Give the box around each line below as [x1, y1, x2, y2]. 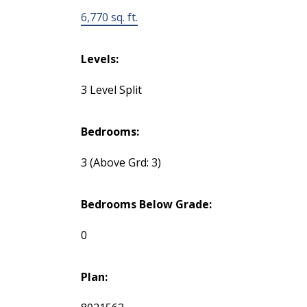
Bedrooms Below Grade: [80, 197, 212, 212]
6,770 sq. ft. [80, 10, 138, 25]
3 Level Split [80, 82, 142, 98]
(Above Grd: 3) [89, 155, 161, 171]
